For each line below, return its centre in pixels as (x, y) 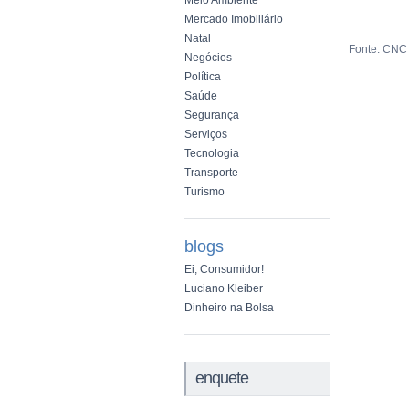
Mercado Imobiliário (234, 19)
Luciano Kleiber (224, 288)
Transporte (211, 173)
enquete (222, 378)
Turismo (204, 192)
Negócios (208, 58)
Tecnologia (212, 153)
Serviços (206, 134)
